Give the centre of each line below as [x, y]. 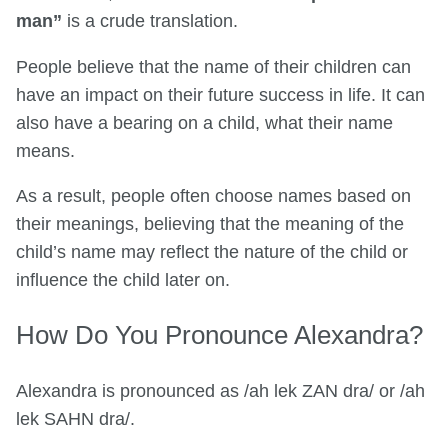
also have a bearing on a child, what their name [204, 122]
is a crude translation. [152, 21]
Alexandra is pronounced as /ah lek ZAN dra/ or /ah [220, 391]
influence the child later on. [123, 280]
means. [45, 150]
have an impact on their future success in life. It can [220, 94]
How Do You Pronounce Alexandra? [219, 335]
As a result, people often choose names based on [213, 196]
